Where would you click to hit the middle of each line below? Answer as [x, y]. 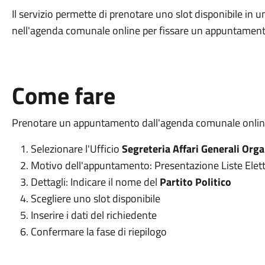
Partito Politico [195, 182]
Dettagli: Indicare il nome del [95, 182]
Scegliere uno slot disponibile [96, 198]
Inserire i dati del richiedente [95, 215]
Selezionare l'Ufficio [75, 149]
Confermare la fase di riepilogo [98, 232]
